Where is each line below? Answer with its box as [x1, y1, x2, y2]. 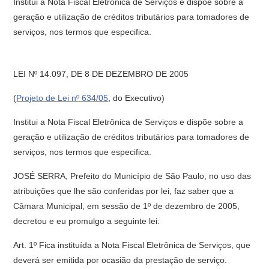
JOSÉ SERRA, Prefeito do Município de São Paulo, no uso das [13, 171, 252, 181]
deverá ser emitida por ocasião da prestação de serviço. [13, 255, 228, 265]
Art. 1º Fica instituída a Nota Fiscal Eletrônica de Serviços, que [13, 240, 251, 250]
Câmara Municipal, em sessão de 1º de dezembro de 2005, [13, 201, 240, 211]
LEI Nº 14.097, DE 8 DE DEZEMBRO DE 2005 [13, 69, 189, 79]
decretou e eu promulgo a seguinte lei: [13, 216, 160, 226]
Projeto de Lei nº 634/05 [16, 93, 109, 103]
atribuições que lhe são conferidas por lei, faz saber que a [13, 186, 234, 196]
